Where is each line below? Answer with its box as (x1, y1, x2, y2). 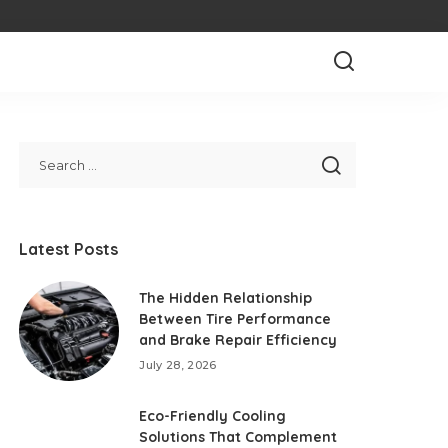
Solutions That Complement (139, 428, 338, 446)
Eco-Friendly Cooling (139, 407, 287, 425)
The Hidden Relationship (139, 289, 313, 307)
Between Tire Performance (139, 310, 332, 328)
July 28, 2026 (139, 358, 217, 372)
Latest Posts (19, 239, 119, 259)
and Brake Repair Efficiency (139, 331, 338, 349)
